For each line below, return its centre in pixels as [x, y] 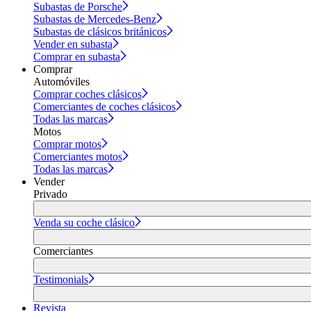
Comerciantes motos [78, 156]
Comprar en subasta [77, 56]
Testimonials [61, 279]
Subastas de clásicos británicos [100, 31]
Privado [50, 194]
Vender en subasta [73, 44]
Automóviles [61, 81]
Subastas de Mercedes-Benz [95, 19]
